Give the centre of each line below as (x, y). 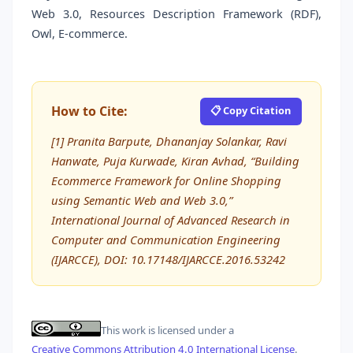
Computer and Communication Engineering (166, 239)
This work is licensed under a (167, 331)
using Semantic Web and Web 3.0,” (142, 200)
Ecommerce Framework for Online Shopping (166, 180)
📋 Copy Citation (251, 110)
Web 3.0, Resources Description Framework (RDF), (176, 14)
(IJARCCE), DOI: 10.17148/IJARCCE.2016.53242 (168, 259)
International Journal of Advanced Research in (171, 219)
